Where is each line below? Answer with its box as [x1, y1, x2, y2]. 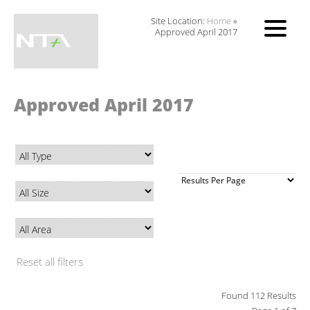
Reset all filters [17, 255, 83, 268]
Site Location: [151, 15, 208, 27]
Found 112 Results [221, 289, 296, 302]
